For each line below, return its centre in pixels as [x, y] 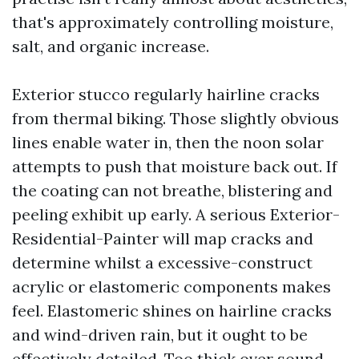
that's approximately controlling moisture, [173, 22]
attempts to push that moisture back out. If [175, 166]
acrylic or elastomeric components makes [171, 286]
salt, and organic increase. [111, 46]
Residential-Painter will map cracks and [163, 238]
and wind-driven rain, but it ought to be [160, 335]
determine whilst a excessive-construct [162, 262]
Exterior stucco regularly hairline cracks [166, 94]
